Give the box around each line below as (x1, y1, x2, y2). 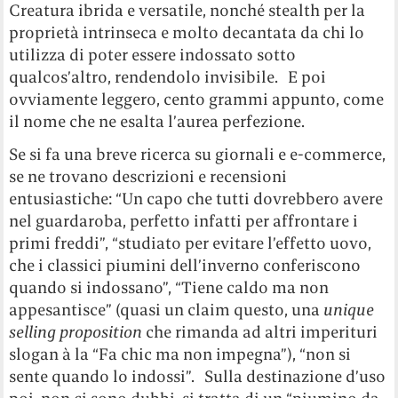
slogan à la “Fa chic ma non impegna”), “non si (9, 344, 352, 365)
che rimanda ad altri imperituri (142, 322, 378, 343)
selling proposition (9, 322, 143, 343)
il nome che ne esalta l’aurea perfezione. (9, 111, 306, 132)
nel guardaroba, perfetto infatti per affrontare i (9, 211, 359, 232)
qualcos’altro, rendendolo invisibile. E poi (9, 67, 327, 88)
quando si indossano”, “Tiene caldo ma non (9, 277, 330, 298)
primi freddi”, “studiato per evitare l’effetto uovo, (9, 233, 372, 254)
